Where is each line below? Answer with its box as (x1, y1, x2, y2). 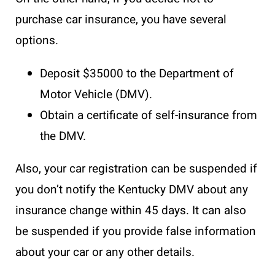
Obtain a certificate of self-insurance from (40, 106, 257, 124)
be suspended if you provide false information (15, 222, 256, 240)
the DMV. (40, 127, 86, 145)
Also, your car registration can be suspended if (15, 160, 257, 177)
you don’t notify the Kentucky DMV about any (15, 180, 248, 198)
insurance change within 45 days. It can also (15, 201, 246, 219)
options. (15, 31, 61, 49)
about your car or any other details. (15, 243, 198, 261)
